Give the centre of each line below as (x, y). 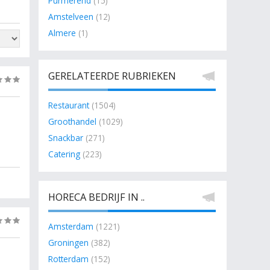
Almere (62, 33)
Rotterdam (68, 259)
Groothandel (72, 121)
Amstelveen (71, 17)
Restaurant (69, 105)
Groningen (68, 243)
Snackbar (66, 138)
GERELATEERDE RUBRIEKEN (112, 76)
